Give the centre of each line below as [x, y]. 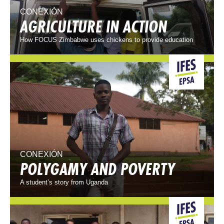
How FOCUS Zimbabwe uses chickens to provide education [106, 39]
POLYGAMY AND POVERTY [97, 169]
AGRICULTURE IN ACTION [93, 26]
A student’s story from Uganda [64, 182]
